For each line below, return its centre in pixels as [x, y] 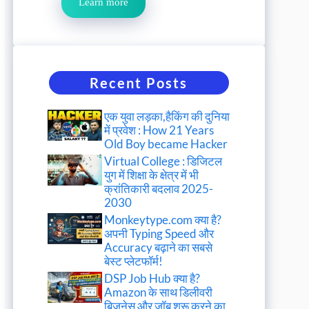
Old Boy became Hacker [166, 144]
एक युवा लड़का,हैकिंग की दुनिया [167, 117]
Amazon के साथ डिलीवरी [159, 292]
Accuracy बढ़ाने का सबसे [159, 248]
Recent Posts [139, 83]
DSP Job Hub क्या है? [152, 279]
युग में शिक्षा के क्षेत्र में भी [152, 175]
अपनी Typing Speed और [159, 234]
